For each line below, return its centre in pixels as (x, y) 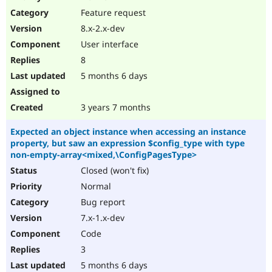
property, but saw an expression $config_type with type (127, 143)
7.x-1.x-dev (101, 218)
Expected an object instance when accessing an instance (128, 132)
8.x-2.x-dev (101, 29)
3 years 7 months (114, 107)
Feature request (112, 13)
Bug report (102, 202)
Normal (95, 186)
